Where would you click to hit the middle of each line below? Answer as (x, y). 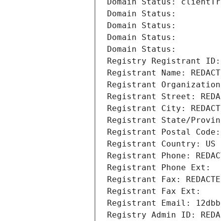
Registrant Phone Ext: (159, 168)
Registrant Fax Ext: (154, 191)
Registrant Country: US (161, 144)
